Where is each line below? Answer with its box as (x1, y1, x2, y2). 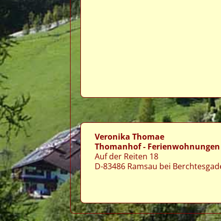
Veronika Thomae (95, 131, 164, 143)
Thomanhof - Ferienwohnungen (95, 141, 220, 152)
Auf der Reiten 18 (95, 151, 158, 162)
